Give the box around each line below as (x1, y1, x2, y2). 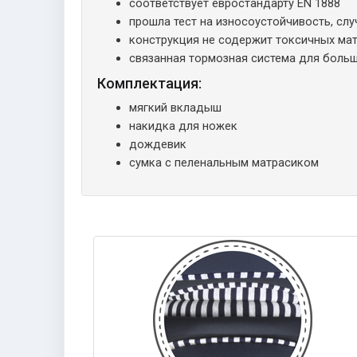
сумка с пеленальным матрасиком (129, 155, 319, 170)
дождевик (129, 136, 186, 151)
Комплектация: (97, 74, 202, 92)
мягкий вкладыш (129, 100, 222, 115)
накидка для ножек (129, 118, 237, 133)
